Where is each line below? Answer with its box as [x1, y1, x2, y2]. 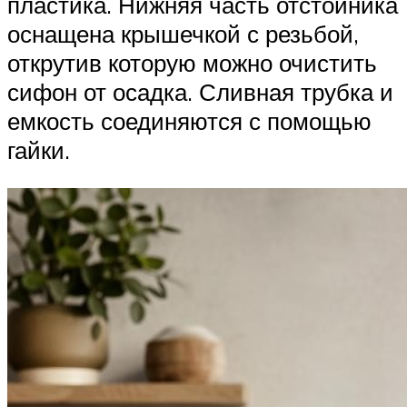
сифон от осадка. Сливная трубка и [7, 76, 393, 106]
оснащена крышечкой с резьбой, [7, 18, 359, 48]
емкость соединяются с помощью [7, 105, 372, 135]
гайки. [7, 134, 70, 164]
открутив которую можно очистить [7, 47, 377, 77]
